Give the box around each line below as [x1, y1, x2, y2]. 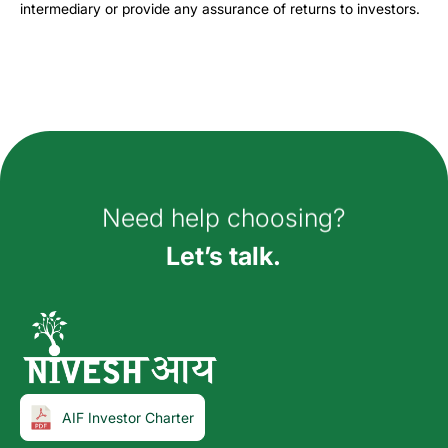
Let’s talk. [166, 241, 282, 272]
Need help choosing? [101, 201, 346, 232]
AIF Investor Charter [62, 408, 195, 426]
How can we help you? [92, 151, 355, 182]
